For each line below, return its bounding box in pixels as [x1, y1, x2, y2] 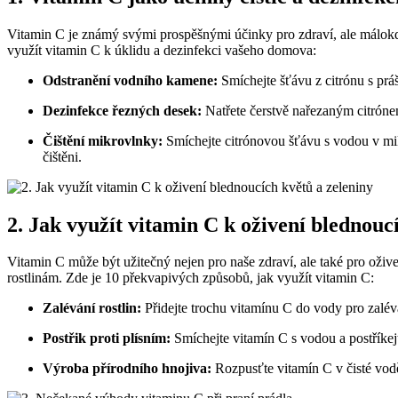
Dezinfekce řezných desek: [43, 102, 202, 118]
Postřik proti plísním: [43, 330, 171, 346]
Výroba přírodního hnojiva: [43, 361, 211, 377]
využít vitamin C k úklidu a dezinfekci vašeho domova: [7, 42, 316, 58]
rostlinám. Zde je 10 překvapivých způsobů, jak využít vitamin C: [7, 270, 374, 286]
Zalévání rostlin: [43, 300, 141, 316]
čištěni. [43, 148, 82, 164]
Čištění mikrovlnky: [43, 132, 163, 148]
